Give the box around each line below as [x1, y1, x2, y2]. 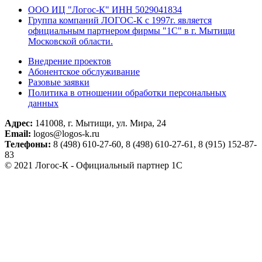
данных [28, 98, 58, 109]
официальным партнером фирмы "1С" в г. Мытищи [28, 26, 235, 36]
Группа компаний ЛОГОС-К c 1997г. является [28, 15, 212, 26]
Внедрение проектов [28, 56, 111, 67]
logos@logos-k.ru [31, 129, 99, 139]
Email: [5, 129, 31, 139]
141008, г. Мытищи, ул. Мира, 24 [33, 118, 166, 129]
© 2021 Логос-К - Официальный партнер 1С [5, 160, 182, 171]
